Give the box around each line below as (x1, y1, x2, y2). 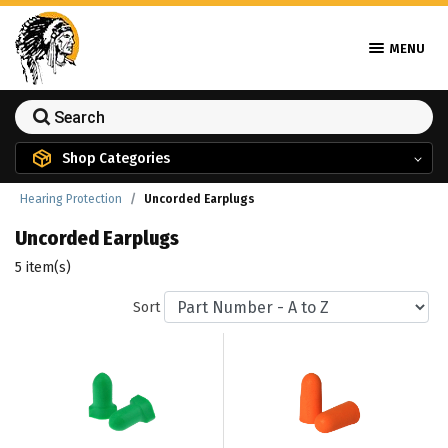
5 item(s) (15, 259, 71, 276)
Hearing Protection (20, 192, 122, 206)
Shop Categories (62, 148, 170, 167)
